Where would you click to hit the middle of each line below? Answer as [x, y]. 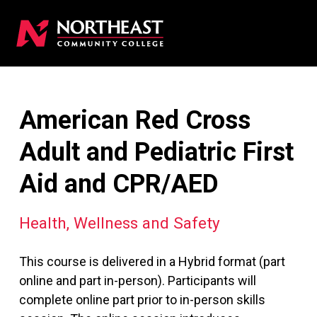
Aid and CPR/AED [119, 184]
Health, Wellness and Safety [120, 223]
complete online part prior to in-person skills [142, 299]
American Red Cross [135, 120]
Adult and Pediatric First [156, 152]
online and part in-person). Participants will [138, 280]
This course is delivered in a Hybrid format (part [152, 261]
